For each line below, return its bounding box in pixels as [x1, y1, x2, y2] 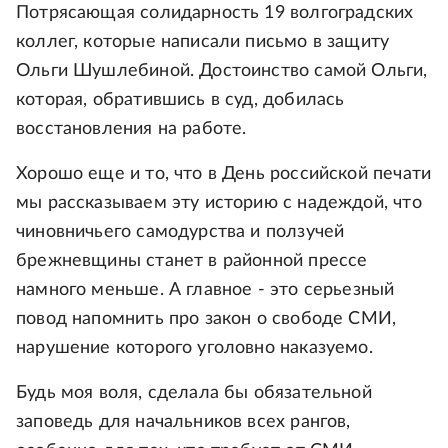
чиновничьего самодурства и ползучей [16, 223, 345, 242]
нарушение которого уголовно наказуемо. [16, 339, 373, 358]
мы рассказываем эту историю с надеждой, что [16, 194, 422, 213]
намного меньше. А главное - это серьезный [16, 281, 395, 300]
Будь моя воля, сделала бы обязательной [16, 384, 372, 403]
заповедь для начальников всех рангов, [16, 413, 351, 432]
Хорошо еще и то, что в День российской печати [16, 165, 432, 184]
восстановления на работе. [16, 120, 247, 139]
